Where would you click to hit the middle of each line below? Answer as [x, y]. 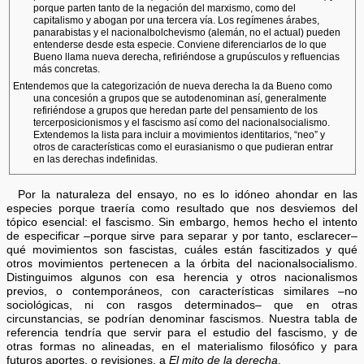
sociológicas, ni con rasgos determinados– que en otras [182, 305]
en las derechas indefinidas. [95, 160]
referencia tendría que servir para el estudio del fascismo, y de [182, 332]
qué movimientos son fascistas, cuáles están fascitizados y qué [182, 249]
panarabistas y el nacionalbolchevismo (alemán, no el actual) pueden [186, 33]
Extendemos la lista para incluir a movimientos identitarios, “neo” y [179, 135]
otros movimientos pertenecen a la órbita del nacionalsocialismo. [182, 263]
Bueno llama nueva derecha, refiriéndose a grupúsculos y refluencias [186, 57]
